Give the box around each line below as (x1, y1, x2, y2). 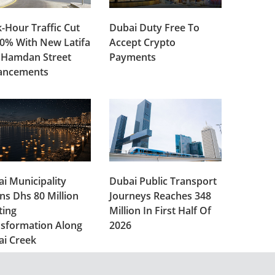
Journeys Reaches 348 (109, 188, 212, 203)
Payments (109, 50, 157, 64)
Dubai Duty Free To (109, 20, 200, 34)
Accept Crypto (109, 35, 176, 49)
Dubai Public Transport (109, 174, 217, 188)
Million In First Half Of (109, 203, 212, 217)
